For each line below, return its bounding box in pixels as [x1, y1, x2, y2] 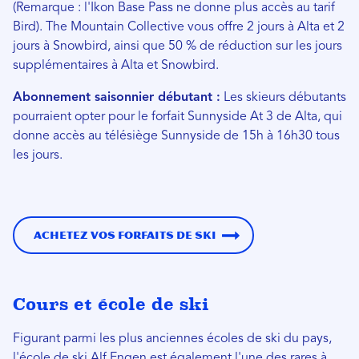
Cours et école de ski [13, 293, 209, 314]
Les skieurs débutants [220, 91, 346, 104]
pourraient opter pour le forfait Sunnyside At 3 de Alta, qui [13, 110, 342, 123]
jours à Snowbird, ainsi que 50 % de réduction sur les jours [13, 39, 342, 53]
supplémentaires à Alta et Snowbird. [13, 58, 219, 72]
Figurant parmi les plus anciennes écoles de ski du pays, [13, 332, 332, 345]
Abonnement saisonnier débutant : [13, 91, 220, 104]
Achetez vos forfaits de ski [34, 228, 216, 241]
